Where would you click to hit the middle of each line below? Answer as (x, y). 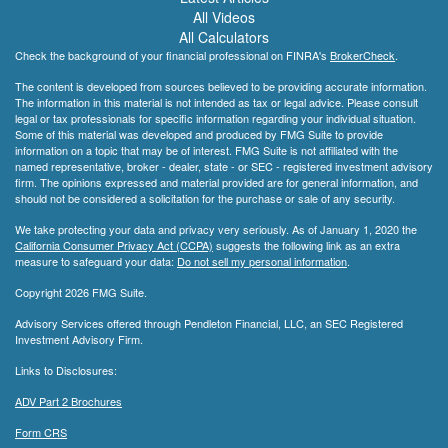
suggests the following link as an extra (306, 245)
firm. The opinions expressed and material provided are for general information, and (216, 182)
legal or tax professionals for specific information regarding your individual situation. (215, 118)
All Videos (224, 17)
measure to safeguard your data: (96, 261)
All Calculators (224, 37)
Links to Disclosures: (66, 370)
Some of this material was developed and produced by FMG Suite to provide (199, 134)
